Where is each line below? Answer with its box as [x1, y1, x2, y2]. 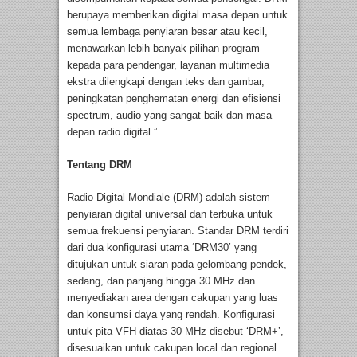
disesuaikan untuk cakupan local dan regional [67, 342, 277, 355]
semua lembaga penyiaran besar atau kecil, [67, 25, 268, 38]
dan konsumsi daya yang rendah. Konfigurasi [67, 308, 275, 321]
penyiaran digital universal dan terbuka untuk [67, 208, 273, 221]
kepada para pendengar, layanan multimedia [67, 59, 269, 72]
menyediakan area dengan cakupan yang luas [67, 292, 278, 304]
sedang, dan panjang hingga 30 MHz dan [67, 275, 255, 288]
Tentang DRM [67, 159, 132, 171]
